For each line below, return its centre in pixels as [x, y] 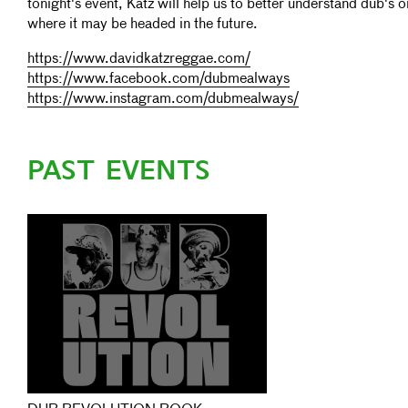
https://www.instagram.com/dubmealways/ [163, 99]
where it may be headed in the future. [143, 25]
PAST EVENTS [119, 170]
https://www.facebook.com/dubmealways [158, 79]
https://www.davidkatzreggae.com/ [139, 59]
